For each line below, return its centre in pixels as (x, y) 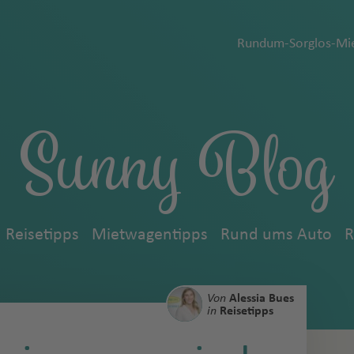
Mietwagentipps (149, 235)
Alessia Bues (260, 298)
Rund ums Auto (276, 235)
